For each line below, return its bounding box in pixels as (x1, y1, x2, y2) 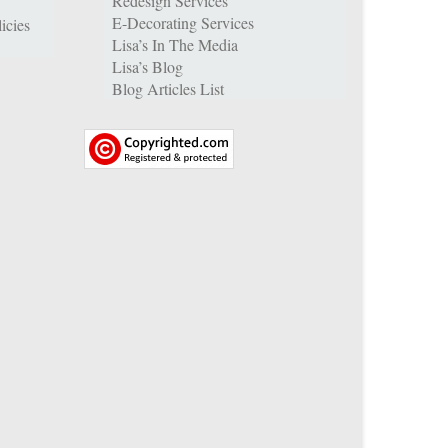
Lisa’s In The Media (111, 33, 238, 55)
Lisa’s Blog (111, 55, 183, 77)
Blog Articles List (111, 77, 224, 99)
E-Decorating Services (111, 11, 254, 33)
